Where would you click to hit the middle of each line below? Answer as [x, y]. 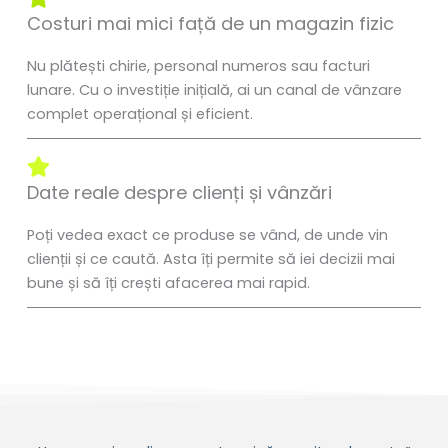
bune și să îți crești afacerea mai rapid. [168, 283]
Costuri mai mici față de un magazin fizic [210, 24]
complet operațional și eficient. [139, 114]
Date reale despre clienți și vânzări [179, 193]
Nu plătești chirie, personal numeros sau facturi [198, 66]
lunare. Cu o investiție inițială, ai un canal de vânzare [214, 90]
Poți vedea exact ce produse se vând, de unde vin [207, 235]
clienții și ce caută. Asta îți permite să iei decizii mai [210, 259]
